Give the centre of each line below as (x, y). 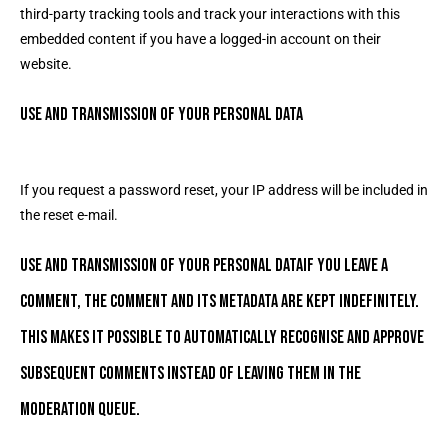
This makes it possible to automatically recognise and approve (222, 337)
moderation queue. (80, 409)
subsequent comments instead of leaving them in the (190, 373)
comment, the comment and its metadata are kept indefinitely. (219, 301)
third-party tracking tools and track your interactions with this (210, 14)
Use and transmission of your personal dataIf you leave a (204, 265)
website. (46, 64)
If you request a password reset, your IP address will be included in (224, 190)
